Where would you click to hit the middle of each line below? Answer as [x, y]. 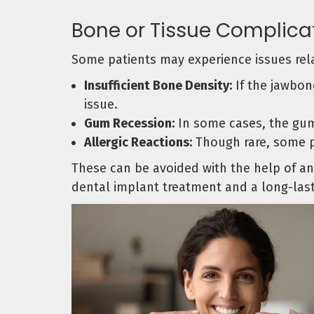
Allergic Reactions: [138, 143]
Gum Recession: [129, 124]
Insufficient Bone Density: [158, 86]
